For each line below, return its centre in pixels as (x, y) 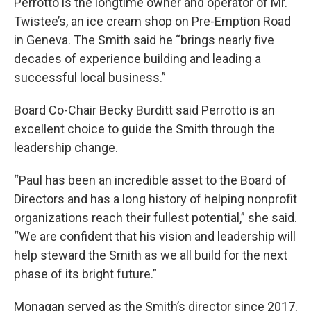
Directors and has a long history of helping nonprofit (155, 199)
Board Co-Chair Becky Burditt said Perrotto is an (144, 110)
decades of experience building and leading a (137, 58)
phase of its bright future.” (85, 274)
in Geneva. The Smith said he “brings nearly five (144, 40)
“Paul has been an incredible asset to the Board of (150, 180)
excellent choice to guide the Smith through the (144, 128)
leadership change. (66, 147)
